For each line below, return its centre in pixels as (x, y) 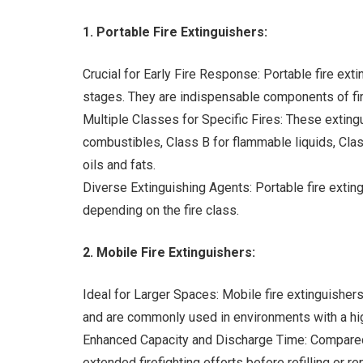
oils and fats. (119, 164)
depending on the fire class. (161, 210)
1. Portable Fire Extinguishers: (175, 32)
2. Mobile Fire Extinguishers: (169, 252)
